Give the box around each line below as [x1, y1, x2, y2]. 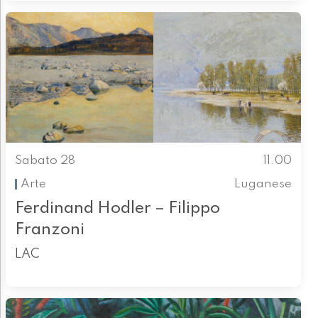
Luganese [234, 177, 292, 190]
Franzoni [14, 221, 84, 238]
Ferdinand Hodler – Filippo [14, 200, 220, 217]
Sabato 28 [14, 155, 75, 168]
